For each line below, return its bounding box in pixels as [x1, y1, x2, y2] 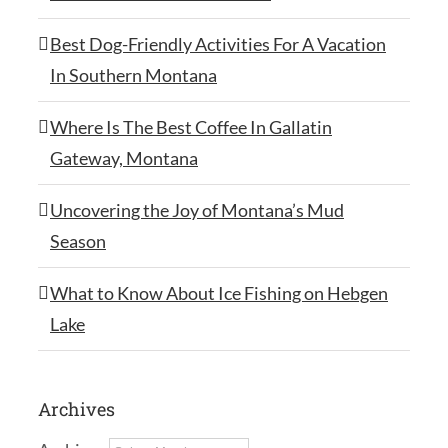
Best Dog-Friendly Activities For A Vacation [50, 32, 386, 55]
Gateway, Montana [50, 146, 198, 169]
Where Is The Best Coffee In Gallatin [50, 115, 332, 138]
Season [50, 229, 106, 252]
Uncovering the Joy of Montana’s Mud [50, 198, 344, 221]
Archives [38, 396, 115, 421]
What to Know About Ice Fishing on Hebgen [50, 281, 388, 304]
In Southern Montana [50, 63, 217, 86]
